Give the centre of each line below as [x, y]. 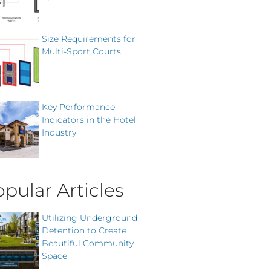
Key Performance [78, 107]
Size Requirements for [89, 38]
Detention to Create [84, 230]
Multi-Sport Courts [81, 51]
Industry [59, 132]
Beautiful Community [88, 243]
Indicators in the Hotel [89, 119]
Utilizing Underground [90, 217]
